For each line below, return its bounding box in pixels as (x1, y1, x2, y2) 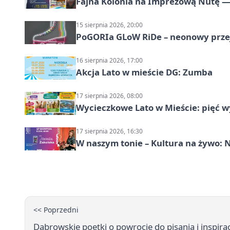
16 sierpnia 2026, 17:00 (76, 56, 143, 65)
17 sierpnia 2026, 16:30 (76, 127, 143, 136)
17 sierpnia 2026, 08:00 (76, 91, 143, 101)
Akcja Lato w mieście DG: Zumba (76, 66, 213, 79)
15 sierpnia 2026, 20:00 (76, 21, 143, 30)
